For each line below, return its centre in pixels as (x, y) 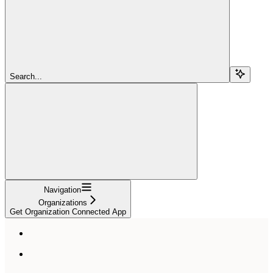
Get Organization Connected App (68, 211)
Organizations (62, 202)
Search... (26, 76)
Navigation (62, 190)
